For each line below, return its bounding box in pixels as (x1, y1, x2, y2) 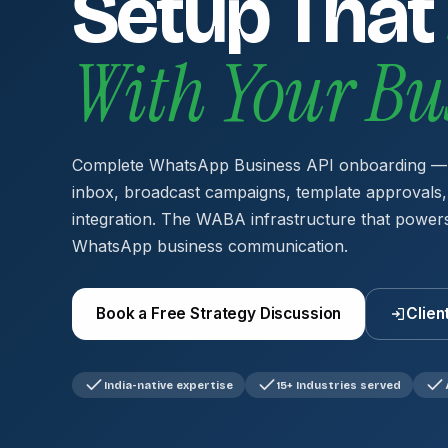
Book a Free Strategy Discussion (96, 304, 342, 323)
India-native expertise (104, 378, 233, 392)
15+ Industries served (277, 378, 401, 392)
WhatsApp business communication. (72, 236, 348, 256)
